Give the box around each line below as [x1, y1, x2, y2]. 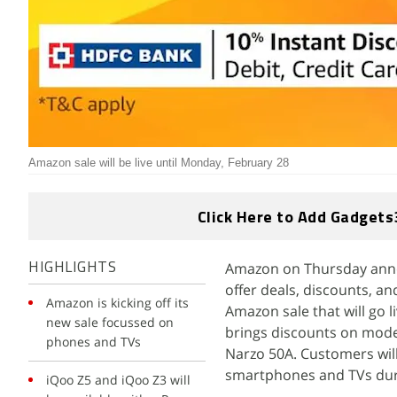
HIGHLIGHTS [28, 261, 116, 276]
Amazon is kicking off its [46, 294, 189, 311]
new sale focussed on [46, 314, 174, 331]
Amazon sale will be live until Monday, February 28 [28, 156, 289, 169]
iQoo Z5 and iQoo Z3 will [46, 371, 191, 388]
